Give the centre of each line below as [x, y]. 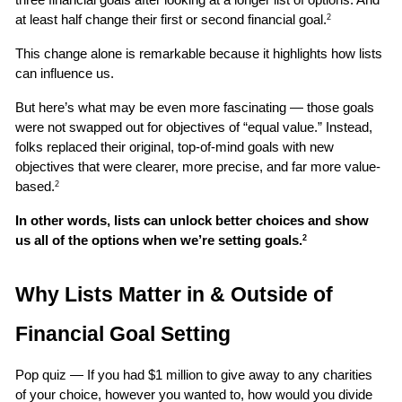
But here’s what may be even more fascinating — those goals [195, 107]
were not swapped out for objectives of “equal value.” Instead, [194, 127]
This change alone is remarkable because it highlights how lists [199, 53]
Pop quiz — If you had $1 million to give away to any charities [194, 375]
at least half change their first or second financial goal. [171, 19]
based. [35, 186]
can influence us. [67, 73]
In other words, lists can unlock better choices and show [192, 220]
